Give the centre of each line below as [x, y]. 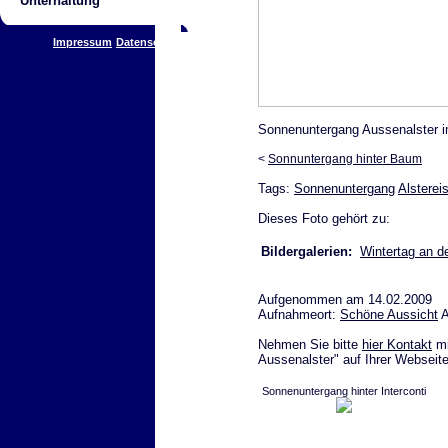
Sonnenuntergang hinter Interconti [343, 390]
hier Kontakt [397, 344]
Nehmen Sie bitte [310, 344]
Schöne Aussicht [389, 314]
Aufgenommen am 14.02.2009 [345, 299]
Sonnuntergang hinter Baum [345, 158]
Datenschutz [149, 42]
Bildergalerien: [306, 251]
